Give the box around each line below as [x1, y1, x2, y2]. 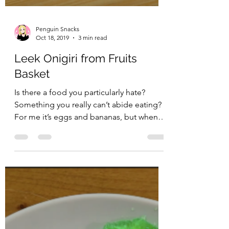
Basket [14, 151, 50, 165]
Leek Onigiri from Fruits [14, 136, 137, 149]
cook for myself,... [14, 209, 79, 218]
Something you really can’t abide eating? [14, 184, 162, 194]
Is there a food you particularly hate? [14, 172, 145, 181]
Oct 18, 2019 [36, 118, 69, 126]
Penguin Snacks [36, 109, 79, 117]
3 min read [78, 118, 107, 126]
